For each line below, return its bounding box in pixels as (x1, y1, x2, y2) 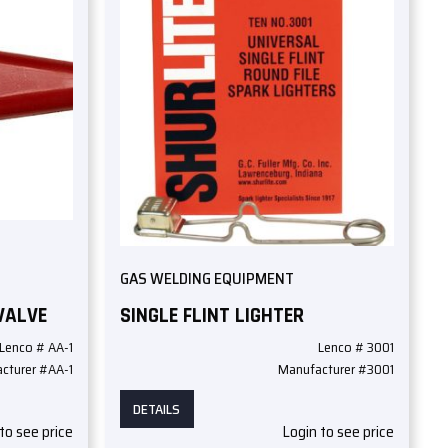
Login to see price (281, 419, 394, 445)
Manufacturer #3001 (277, 358, 394, 381)
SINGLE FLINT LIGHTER (119, 301, 304, 329)
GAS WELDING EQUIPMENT (119, 266, 294, 292)
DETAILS (133, 398, 181, 421)
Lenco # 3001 (317, 336, 394, 359)
